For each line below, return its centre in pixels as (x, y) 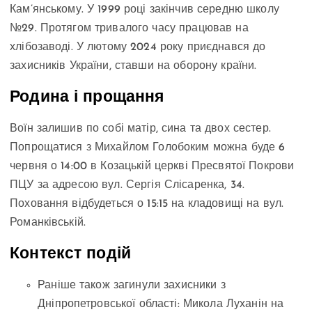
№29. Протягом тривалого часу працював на (129, 29)
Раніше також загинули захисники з (132, 286)
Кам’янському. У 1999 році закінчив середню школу (145, 10)
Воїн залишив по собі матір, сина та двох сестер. (140, 129)
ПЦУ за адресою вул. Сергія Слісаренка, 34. (127, 186)
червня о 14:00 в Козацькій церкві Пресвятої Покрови (152, 167)
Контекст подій (71, 254)
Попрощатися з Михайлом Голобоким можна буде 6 (148, 148)
